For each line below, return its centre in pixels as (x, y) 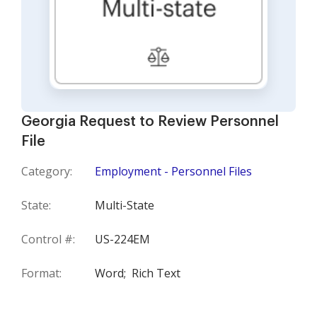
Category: (47, 172)
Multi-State (125, 206)
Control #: (48, 240)
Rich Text (156, 273)
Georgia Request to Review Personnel (150, 122)
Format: (41, 273)
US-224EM (122, 240)
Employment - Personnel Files (173, 172)
